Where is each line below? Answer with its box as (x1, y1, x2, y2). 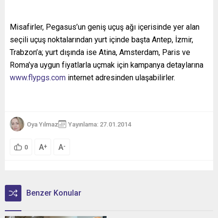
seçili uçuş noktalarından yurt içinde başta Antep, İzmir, (10, 35, 193, 45)
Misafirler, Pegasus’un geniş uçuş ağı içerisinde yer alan (10, 22, 200, 32)
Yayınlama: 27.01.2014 (68, 120, 131, 128)
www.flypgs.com (10, 73, 66, 83)
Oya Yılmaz (27, 120, 58, 128)
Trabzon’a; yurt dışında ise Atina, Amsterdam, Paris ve (10, 48, 190, 57)
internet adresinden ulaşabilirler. (66, 73, 175, 83)
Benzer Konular (26, 188, 81, 198)
